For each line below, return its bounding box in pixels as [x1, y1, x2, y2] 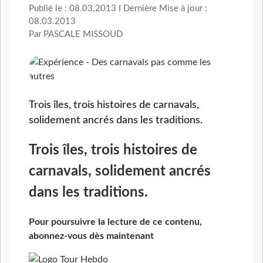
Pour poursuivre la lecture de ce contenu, [29, 217, 202, 227]
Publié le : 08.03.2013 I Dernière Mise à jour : [29, 4, 207, 14]
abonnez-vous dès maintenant [29, 231, 154, 241]
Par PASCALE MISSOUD [29, 30, 123, 39]
